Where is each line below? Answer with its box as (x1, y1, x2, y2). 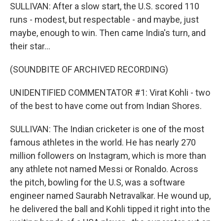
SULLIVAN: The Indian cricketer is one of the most (10, 124, 204, 134)
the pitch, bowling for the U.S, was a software (10, 177, 185, 187)
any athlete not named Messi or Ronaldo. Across (10, 164, 198, 174)
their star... (10, 41, 50, 51)
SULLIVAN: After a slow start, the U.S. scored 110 (10, 1, 199, 11)
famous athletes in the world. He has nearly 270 (10, 137, 196, 147)
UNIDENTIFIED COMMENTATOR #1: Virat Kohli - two (10, 87, 210, 98)
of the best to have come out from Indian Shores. (10, 101, 202, 111)
